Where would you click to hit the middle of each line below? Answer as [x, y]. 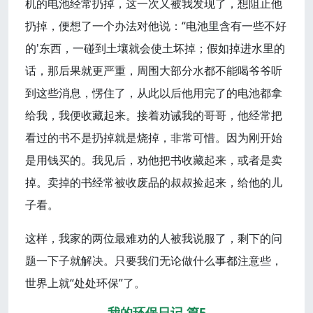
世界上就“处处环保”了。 [85, 283]
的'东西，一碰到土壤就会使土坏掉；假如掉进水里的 [155, 49]
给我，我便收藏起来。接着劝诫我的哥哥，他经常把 [154, 116]
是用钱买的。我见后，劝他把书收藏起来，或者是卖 [154, 160]
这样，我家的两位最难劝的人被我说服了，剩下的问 [154, 239]
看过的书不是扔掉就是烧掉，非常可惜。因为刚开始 [154, 138]
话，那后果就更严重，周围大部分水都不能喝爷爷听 [154, 71]
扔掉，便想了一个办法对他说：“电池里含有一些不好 [156, 26]
